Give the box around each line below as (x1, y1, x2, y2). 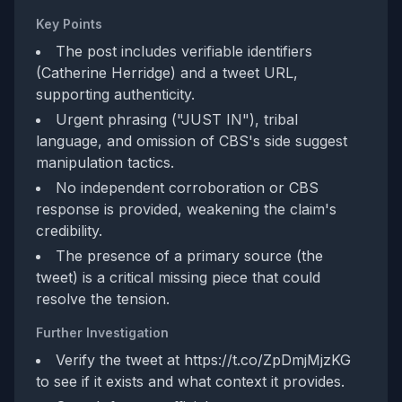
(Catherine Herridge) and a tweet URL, (36, 64, 298, 82)
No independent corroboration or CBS (56, 179, 319, 197)
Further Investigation (36, 325, 169, 340)
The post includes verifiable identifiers (56, 42, 312, 60)
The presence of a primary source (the (56, 247, 323, 265)
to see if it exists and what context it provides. (36, 372, 345, 390)
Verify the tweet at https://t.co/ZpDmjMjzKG (56, 351, 351, 369)
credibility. (36, 222, 102, 240)
